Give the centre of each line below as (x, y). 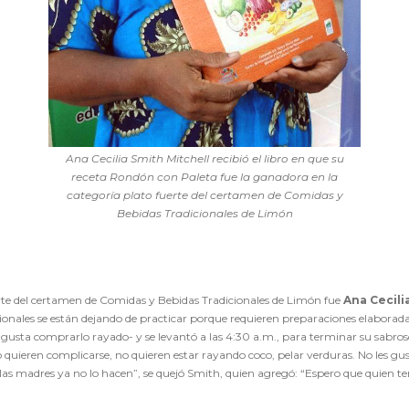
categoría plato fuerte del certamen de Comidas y (204, 194)
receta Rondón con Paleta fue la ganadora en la (204, 176)
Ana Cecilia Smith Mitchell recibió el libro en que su (204, 158)
